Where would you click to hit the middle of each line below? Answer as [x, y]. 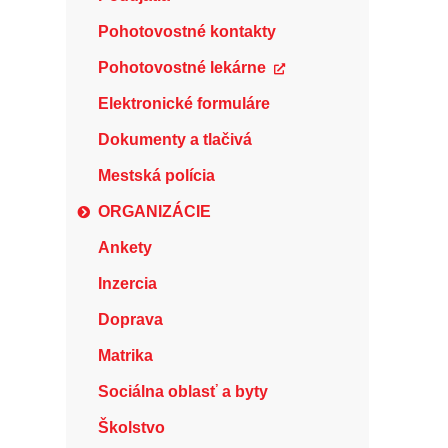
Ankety [125, 247]
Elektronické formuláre [184, 103]
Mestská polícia [156, 175]
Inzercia [127, 283]
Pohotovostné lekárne [182, 67]
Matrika [125, 355]
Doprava [130, 319]
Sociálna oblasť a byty [183, 391]
